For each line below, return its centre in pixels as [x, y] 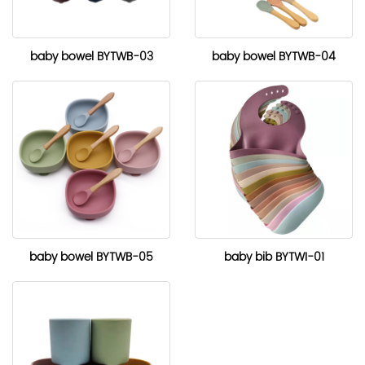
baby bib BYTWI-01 [274, 257]
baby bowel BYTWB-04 [274, 57]
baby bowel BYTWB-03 [91, 57]
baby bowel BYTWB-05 [91, 257]
